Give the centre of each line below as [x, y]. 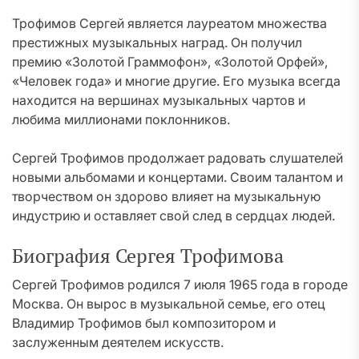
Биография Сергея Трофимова [148, 256]
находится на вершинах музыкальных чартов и [159, 100]
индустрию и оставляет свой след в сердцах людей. [173, 216]
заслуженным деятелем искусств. [118, 342]
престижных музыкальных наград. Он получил [157, 42]
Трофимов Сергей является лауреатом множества [169, 23]
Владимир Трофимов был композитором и [144, 323]
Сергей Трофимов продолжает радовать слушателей [177, 158]
